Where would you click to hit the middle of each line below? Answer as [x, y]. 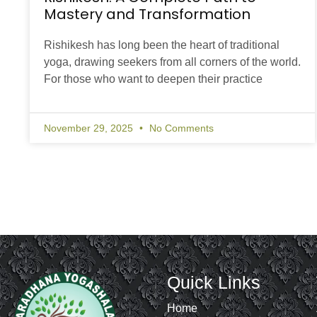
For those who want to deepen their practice [153, 79]
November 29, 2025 [90, 128]
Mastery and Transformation [147, 15]
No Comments [180, 128]
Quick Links [213, 283]
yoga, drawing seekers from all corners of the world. [172, 62]
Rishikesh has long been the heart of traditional [162, 45]
